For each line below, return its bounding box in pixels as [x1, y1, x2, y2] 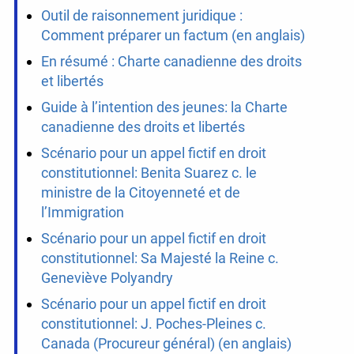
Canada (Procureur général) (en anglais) [40, 335, 292, 352]
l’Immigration [40, 204, 124, 221]
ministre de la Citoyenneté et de [40, 184, 240, 201]
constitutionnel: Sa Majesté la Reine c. [40, 250, 279, 267]
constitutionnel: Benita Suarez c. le [40, 164, 257, 182]
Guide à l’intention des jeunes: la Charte [40, 99, 288, 116]
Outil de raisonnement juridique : [40, 7, 243, 24]
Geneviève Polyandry [40, 269, 173, 287]
